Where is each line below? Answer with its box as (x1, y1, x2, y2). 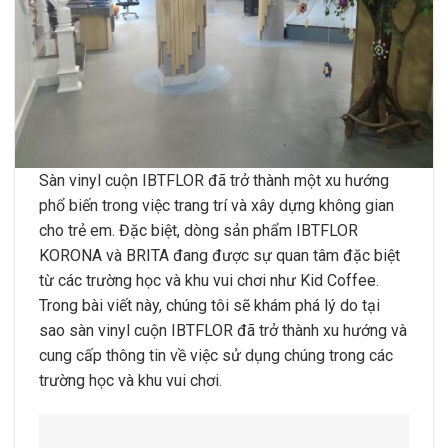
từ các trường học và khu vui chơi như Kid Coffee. (39, 271, 379, 291)
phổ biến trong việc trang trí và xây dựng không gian (39, 196, 394, 216)
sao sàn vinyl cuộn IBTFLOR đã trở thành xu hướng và (39, 321, 407, 341)
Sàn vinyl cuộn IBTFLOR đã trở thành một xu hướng (39, 171, 389, 191)
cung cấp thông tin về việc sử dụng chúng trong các (39, 346, 393, 366)
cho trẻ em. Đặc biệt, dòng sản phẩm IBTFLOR (39, 221, 358, 241)
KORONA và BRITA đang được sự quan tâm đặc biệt (39, 246, 400, 266)
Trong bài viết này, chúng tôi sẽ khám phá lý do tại (39, 296, 380, 316)
